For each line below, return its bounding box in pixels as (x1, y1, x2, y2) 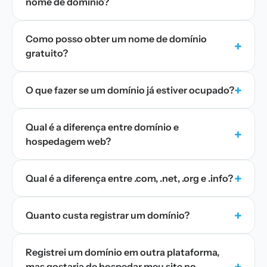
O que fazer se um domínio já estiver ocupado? (26, 84, 234, 96)
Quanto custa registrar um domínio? (26, 209, 190, 221)
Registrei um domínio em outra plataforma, (26, 246, 219, 258)
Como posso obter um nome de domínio (26, 33, 207, 45)
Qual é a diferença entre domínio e (26, 121, 179, 133)
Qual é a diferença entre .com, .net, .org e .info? (26, 172, 233, 184)
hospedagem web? (26, 135, 111, 147)
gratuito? (26, 47, 68, 59)
